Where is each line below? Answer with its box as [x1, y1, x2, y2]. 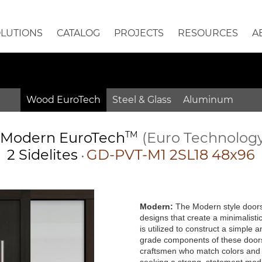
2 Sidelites [7, 146, 81, 163]
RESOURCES [177, 27, 238, 39]
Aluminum [183, 94, 233, 105]
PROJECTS [113, 27, 164, 39]
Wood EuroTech [26, 94, 101, 105]
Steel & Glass [112, 94, 171, 105]
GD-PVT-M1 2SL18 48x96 [87, 146, 255, 163]
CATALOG [56, 27, 100, 39]
